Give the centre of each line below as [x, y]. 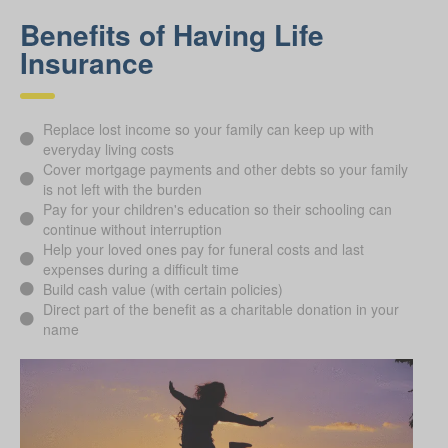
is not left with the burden [122, 188]
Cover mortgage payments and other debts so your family [225, 168]
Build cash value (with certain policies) [162, 288]
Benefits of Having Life [172, 34]
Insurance [87, 62]
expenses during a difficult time [140, 268]
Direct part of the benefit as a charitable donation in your [220, 308]
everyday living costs [108, 148]
